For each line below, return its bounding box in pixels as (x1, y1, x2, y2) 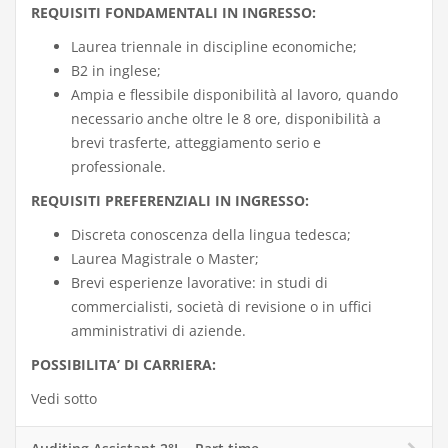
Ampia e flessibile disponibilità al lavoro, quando (71, 85, 398, 104)
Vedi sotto (31, 389, 97, 408)
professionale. (71, 157, 166, 176)
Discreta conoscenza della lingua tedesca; (71, 225, 351, 244)
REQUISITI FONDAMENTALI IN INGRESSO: (31, 3, 316, 22)
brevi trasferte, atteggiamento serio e (71, 133, 321, 152)
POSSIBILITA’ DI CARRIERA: (31, 355, 216, 374)
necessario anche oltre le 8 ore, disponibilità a (71, 109, 381, 128)
